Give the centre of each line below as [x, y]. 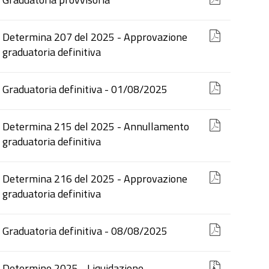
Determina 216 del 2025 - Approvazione [95, 179]
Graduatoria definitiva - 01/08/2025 [85, 89]
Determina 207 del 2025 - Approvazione [95, 37]
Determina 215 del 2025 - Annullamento [96, 126]
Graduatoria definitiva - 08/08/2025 [85, 231]
